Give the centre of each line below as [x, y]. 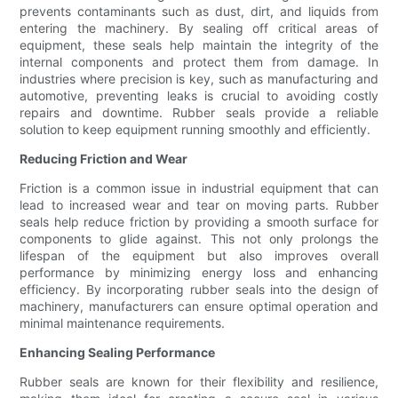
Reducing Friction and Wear [104, 159]
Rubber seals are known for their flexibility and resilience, [199, 382]
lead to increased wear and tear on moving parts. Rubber [199, 205]
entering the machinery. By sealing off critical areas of [199, 28]
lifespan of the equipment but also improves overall [199, 256]
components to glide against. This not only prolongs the [199, 239]
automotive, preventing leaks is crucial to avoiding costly [199, 96]
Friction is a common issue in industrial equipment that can [199, 188]
